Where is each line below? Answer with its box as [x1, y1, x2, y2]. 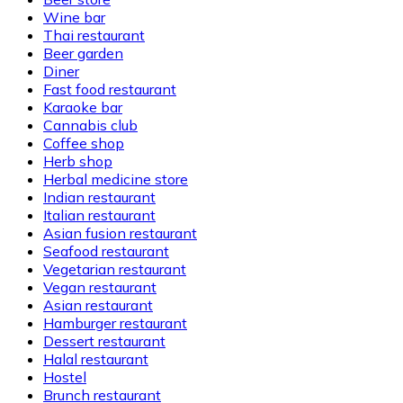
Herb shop [43, 151, 112, 170]
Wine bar [43, 7, 105, 26]
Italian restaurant [43, 205, 156, 224]
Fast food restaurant [43, 79, 176, 98]
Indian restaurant [43, 187, 156, 206]
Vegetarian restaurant [43, 259, 186, 278]
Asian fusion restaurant [43, 223, 197, 242]
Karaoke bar [43, 97, 122, 116]
